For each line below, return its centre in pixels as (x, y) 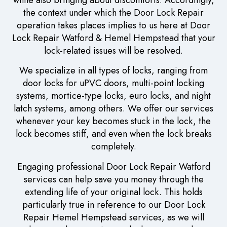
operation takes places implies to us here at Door (113, 25)
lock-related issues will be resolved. (113, 50)
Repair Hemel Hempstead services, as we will (113, 217)
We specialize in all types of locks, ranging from (113, 71)
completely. (113, 147)
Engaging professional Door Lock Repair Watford (113, 166)
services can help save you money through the (113, 179)
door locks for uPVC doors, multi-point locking (113, 83)
